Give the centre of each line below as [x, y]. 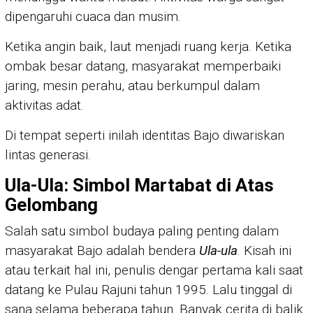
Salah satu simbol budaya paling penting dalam [142, 231]
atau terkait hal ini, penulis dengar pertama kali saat [154, 270]
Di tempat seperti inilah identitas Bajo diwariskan [145, 136]
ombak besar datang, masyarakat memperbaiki [143, 66]
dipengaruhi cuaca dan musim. [93, 17]
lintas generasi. [48, 155]
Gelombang [51, 205]
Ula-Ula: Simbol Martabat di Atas [139, 185]
